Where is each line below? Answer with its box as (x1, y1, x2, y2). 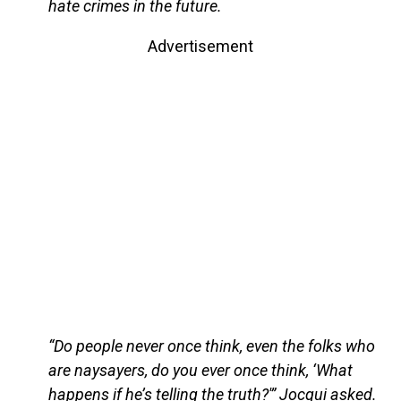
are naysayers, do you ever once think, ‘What (47, 361, 353, 380)
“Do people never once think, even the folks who (47, 337, 375, 356)
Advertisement (148, 37, 253, 56)
